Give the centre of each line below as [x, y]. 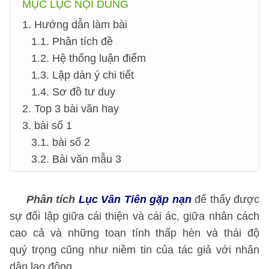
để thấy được [225, 199]
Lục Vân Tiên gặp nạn [135, 199]
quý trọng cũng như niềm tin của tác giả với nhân [134, 250]
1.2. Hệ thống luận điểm [89, 58]
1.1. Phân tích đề [72, 41]
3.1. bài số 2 [61, 142]
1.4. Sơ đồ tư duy [73, 92]
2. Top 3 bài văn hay [71, 109]
